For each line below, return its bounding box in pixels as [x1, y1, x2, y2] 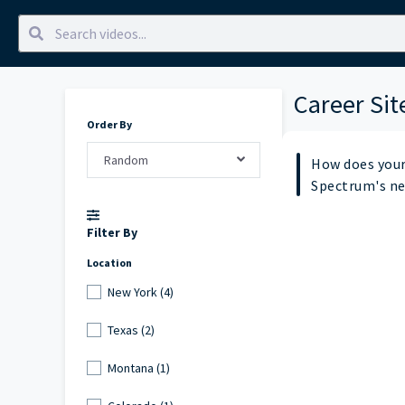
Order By [87, 118, 132, 131]
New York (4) [107, 283, 174, 300]
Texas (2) [107, 321, 155, 338]
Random [103, 151, 148, 168]
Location [87, 256, 132, 270]
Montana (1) [107, 359, 170, 376]
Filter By [87, 224, 137, 241]
